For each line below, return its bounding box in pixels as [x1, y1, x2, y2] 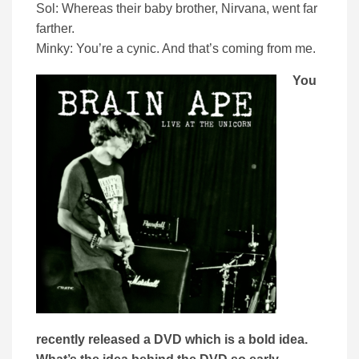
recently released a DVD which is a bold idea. [36, 333, 308, 347]
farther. [36, 22, 75, 36]
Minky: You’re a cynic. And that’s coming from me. [36, 42, 316, 56]
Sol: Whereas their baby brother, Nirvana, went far [36, 2, 317, 16]
